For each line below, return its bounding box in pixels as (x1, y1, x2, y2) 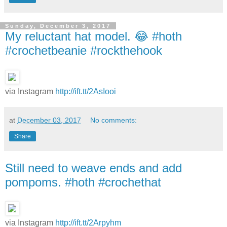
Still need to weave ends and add (5, 161, 182, 175)
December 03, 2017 (17, 116, 81, 124)
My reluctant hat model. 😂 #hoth (5, 29, 182, 43)
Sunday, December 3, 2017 (5, 22, 111, 29)
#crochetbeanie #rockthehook (5, 43, 162, 57)
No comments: (90, 116, 137, 124)
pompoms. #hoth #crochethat (5, 175, 161, 189)
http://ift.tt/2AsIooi (55, 87, 116, 96)
